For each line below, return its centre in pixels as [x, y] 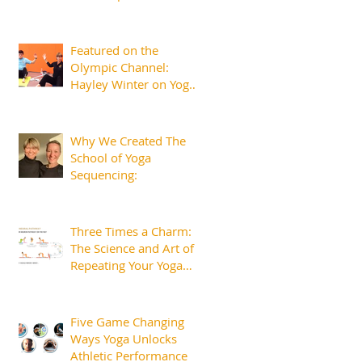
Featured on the [114, 51]
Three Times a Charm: [131, 232]
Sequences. [101, 282]
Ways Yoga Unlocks [124, 339]
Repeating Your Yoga [126, 265]
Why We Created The [128, 141]
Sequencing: [104, 175]
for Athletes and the [125, 101]
